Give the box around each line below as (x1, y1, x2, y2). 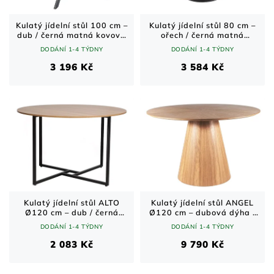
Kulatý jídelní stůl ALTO (23, 197, 120, 207)
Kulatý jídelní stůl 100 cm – (15, 20, 128, 30)
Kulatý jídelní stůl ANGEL (151, 197, 254, 207)
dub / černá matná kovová (17, 29, 126, 40)
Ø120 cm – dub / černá (24, 207, 119, 217)
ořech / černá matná (161, 29, 244, 40)
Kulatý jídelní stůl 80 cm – (149, 20, 256, 30)
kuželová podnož (167, 217, 238, 227)
